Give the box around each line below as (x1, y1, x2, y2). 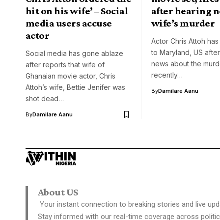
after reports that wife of (26, 60, 105, 69)
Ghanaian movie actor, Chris (26, 72, 115, 81)
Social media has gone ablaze (26, 49, 123, 58)
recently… (151, 71, 183, 80)
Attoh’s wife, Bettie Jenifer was (26, 83, 125, 92)
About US (38, 186, 78, 198)
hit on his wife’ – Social (26, 5, 129, 17)
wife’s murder (151, 17, 215, 29)
